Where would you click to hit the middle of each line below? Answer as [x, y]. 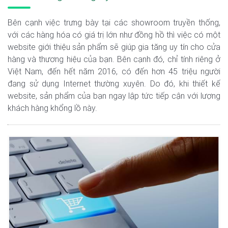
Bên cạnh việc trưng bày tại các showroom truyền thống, [114, 23]
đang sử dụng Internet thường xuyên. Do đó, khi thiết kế [114, 84]
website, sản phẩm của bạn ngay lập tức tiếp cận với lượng [114, 96]
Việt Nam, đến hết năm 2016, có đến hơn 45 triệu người [114, 72]
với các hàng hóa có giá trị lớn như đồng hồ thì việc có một [114, 35]
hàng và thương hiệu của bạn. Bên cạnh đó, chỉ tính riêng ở [114, 59]
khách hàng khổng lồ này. [52, 108]
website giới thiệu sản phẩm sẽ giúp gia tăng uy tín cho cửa [114, 47]
